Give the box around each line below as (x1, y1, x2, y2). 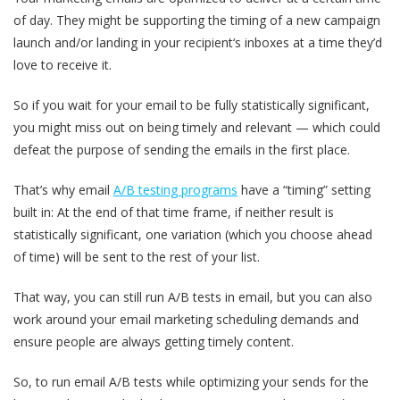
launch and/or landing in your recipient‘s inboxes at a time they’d (13, 33, 382, 51)
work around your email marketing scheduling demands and (13, 310, 359, 328)
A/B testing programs (113, 180, 237, 198)
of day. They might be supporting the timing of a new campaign (13, 11, 380, 29)
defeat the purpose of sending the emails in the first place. (13, 140, 350, 158)
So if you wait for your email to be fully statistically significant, (13, 96, 370, 113)
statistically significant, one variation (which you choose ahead (13, 225, 372, 243)
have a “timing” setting (237, 180, 371, 198)
